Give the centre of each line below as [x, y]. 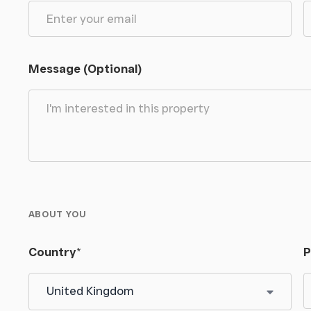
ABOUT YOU [57, 214]
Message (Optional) [85, 69]
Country [52, 252]
